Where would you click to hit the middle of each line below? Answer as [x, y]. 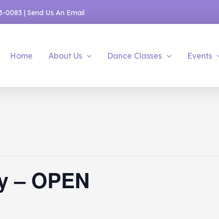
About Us [65, 55]
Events [199, 55]
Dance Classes [135, 55]
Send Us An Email [56, 13]
